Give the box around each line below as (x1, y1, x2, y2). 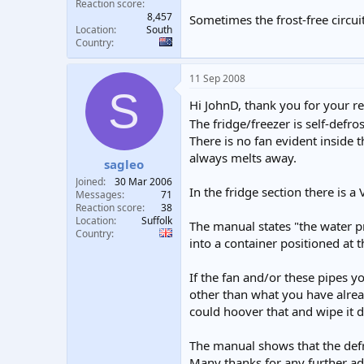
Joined (76, 175, 103, 188)
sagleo (104, 156, 144, 172)
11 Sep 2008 (189, 71, 245, 85)
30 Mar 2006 (115, 175, 172, 188)
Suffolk (141, 214, 172, 227)
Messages (76, 188, 122, 201)
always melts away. (189, 149, 297, 166)
